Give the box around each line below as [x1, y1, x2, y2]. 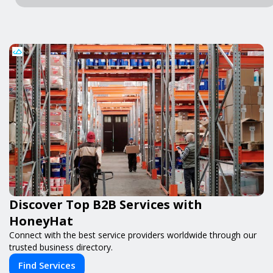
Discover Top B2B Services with [9, 196, 202, 213]
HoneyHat [9, 212, 73, 229]
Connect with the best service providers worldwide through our [9, 229, 257, 241]
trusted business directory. [9, 241, 113, 253]
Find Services [18, 258, 76, 271]
